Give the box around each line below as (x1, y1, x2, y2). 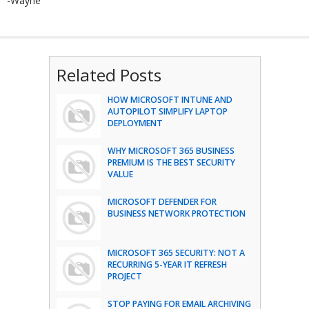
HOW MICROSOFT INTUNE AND (107, 93, 232, 106)
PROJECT (107, 270, 142, 282)
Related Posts (56, 63, 161, 86)
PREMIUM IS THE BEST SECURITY (107, 156, 235, 168)
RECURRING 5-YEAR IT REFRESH (107, 258, 227, 270)
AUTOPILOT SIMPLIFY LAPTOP (107, 105, 228, 117)
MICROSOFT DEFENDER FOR (107, 195, 217, 208)
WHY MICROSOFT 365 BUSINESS (107, 144, 235, 157)
